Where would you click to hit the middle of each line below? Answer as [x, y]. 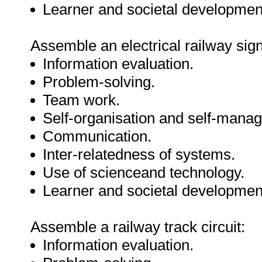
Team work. [81, 100]
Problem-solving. [99, 82]
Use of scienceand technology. [144, 173]
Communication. [97, 136]
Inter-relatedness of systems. [139, 154]
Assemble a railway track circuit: [138, 227]
